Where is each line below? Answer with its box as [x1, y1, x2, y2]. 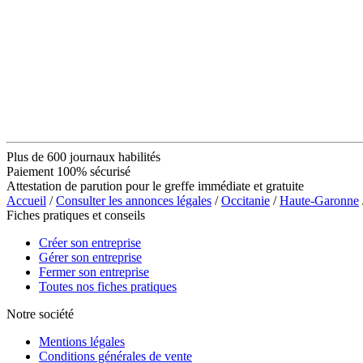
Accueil [6, 193, 46, 207]
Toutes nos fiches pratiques [39, 279, 177, 293]
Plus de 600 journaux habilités [6, 149, 160, 164]
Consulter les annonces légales [56, 193, 211, 207]
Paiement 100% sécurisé [6, 164, 130, 178]
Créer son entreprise [39, 235, 141, 250]
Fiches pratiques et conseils [6, 207, 145, 222]
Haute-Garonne [280, 193, 359, 207]
